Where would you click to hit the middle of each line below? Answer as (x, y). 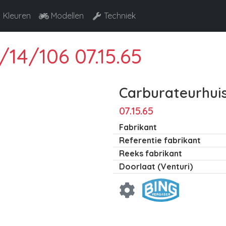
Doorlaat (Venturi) (156, 166)
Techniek (120, 16)
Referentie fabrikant (160, 140)
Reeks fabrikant (151, 153)
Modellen (67, 16)
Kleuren (17, 16)
